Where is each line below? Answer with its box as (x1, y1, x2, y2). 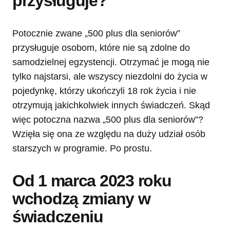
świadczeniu (12, 207, 103, 226)
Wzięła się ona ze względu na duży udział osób (12, 129, 205, 140)
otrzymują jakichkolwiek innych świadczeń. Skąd (12, 100, 210, 111)
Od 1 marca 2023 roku (12, 171, 171, 190)
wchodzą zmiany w (12, 189, 150, 208)
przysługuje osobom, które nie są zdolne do (12, 43, 190, 53)
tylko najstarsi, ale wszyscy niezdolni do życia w (12, 71, 207, 82)
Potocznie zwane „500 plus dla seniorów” (12, 28, 180, 39)
